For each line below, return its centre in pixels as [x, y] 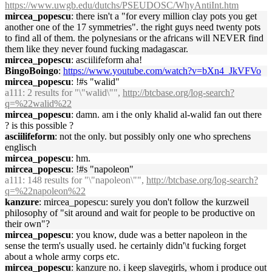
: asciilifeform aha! [107, 60]
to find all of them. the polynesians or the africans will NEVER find [134, 38]
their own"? [27, 224]
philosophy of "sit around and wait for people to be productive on [130, 213]
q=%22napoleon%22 [45, 191]
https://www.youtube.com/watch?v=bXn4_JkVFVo [162, 71]
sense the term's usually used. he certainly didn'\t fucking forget [125, 246]
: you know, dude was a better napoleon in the [159, 235]
